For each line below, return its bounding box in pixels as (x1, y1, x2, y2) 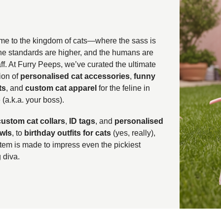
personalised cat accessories (20, 72, 130, 80)
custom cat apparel (25, 83, 97, 92)
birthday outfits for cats (24, 129, 111, 138)
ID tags (69, 117, 95, 126)
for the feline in (96, 83, 150, 92)
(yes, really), (110, 129, 155, 138)
